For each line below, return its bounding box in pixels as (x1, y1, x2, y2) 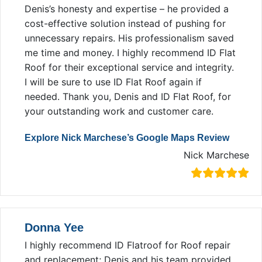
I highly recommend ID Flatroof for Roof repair (25, 239, 230, 251)
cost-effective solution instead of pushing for (25, 17, 226, 29)
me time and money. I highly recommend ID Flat (25, 46, 236, 58)
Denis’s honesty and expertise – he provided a (25, 2, 229, 15)
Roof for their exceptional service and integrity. (25, 61, 234, 73)
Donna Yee (25, 220, 84, 234)
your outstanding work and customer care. (25, 105, 213, 117)
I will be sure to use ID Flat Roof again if (25, 75, 202, 88)
